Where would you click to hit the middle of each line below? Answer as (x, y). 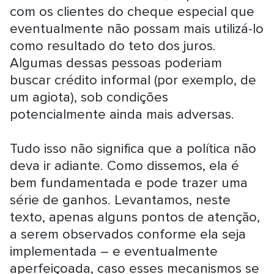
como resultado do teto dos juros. (113, 46)
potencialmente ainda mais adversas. (122, 114)
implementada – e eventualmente (114, 251)
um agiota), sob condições (89, 97)
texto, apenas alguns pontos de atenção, (135, 217)
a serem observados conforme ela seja (128, 234)
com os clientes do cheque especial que (132, 12)
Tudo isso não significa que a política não (133, 149)
